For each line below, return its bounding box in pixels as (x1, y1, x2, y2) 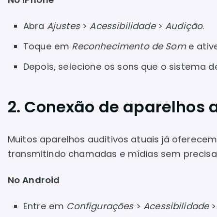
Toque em (23, 40, 72, 52)
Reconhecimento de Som (72, 40, 186, 52)
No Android (8, 174, 60, 186)
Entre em (23, 200, 67, 212)
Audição (165, 20, 203, 32)
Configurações (66, 200, 134, 212)
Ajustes (46, 20, 80, 32)
